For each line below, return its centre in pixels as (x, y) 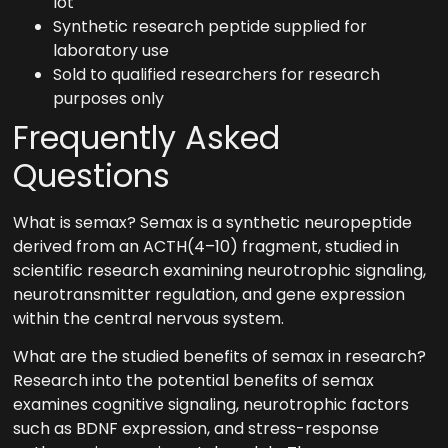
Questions (92, 175)
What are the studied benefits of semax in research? (220, 357)
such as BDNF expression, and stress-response (196, 429)
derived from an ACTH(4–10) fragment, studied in (206, 246)
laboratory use (111, 50)
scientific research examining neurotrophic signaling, (220, 270)
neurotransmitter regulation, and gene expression (209, 294)
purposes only (109, 98)
